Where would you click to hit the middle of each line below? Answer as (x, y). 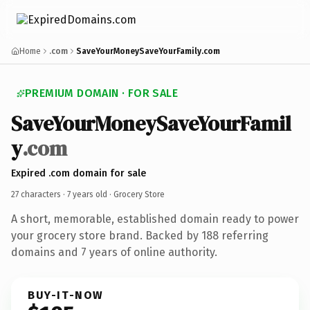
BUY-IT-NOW (66, 295)
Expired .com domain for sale (79, 173)
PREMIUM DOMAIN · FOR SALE (101, 93)
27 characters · (39, 194)
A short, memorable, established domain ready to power (155, 219)
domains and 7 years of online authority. (114, 252)
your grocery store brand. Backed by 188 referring (140, 235)
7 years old (87, 194)
